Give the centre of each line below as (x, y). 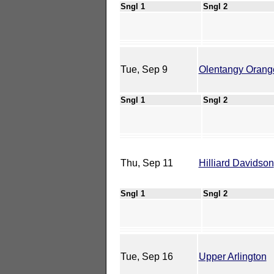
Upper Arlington (232, 256)
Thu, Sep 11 (146, 163)
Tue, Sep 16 (146, 256)
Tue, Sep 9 (144, 69)
